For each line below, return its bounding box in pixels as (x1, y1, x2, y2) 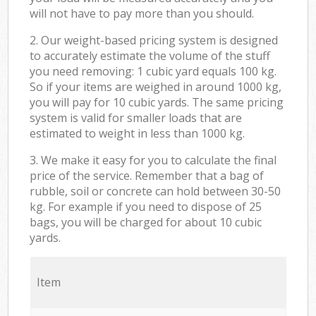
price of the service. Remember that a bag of (30, 167, 265, 183)
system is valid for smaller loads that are (30, 109, 243, 126)
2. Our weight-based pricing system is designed (30, 32, 279, 48)
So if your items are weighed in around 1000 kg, (30, 78, 282, 95)
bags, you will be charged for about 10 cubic (30, 214, 262, 230)
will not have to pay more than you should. (30, 5, 255, 21)
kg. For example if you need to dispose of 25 (30, 198, 262, 214)
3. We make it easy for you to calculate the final (30, 152, 277, 168)
